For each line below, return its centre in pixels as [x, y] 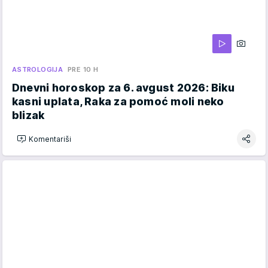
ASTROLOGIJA [38, 70]
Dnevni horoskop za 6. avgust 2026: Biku [123, 88]
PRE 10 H [83, 70]
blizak [28, 115]
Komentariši [50, 139]
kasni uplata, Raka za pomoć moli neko [118, 102]
